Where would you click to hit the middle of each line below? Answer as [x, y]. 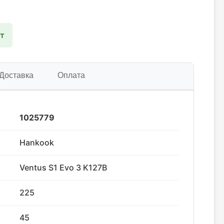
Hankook [37, 142]
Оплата [71, 75]
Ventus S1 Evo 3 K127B [63, 167]
